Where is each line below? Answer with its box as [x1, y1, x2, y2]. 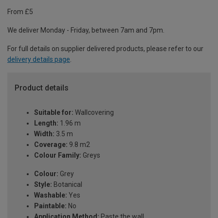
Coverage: [34, 141, 68, 149]
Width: [34, 130, 54, 138]
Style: [34, 181, 52, 189]
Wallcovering [73, 109, 114, 117]
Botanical [52, 181, 82, 189]
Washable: [34, 191, 67, 200]
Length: [34, 119, 58, 127]
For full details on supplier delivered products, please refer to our [7, 45, 203, 53]
